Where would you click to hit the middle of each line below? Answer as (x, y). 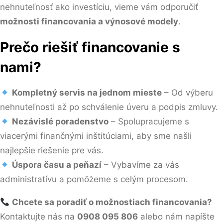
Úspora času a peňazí (57, 165)
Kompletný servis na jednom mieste (87, 93)
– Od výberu (188, 93)
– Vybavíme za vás (141, 165)
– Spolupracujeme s (149, 121)
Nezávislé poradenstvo (60, 121)
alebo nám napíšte (176, 217)
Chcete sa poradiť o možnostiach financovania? (112, 202)
